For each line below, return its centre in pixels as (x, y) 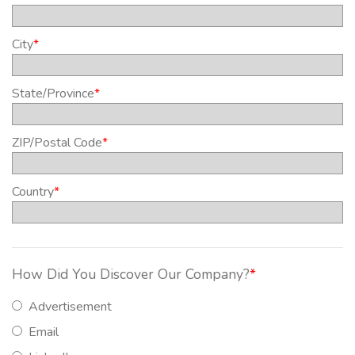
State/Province (53, 94)
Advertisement (70, 307)
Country (33, 192)
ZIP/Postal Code (57, 143)
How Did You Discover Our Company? (131, 275)
